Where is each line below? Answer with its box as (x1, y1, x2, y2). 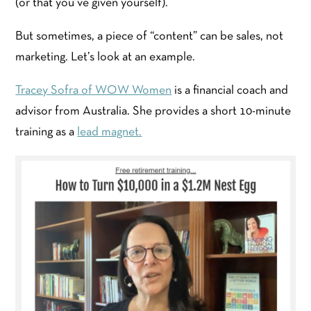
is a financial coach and (171, 85, 289, 97)
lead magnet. (77, 126, 142, 139)
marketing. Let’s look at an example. (15, 51, 196, 64)
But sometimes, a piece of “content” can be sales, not (15, 31, 284, 43)
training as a (15, 126, 78, 139)
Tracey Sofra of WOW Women (15, 85, 172, 97)
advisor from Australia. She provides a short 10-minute (15, 106, 292, 118)
